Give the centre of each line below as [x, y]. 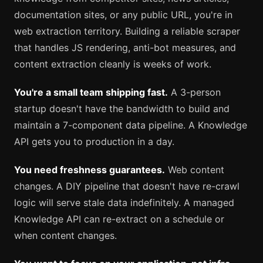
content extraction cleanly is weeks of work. [113, 64]
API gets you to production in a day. [94, 141]
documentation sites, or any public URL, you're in [123, 14]
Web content [195, 169]
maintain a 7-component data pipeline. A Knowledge [131, 125]
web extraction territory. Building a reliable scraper [127, 31]
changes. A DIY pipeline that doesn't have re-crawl [127, 186]
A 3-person [194, 92]
